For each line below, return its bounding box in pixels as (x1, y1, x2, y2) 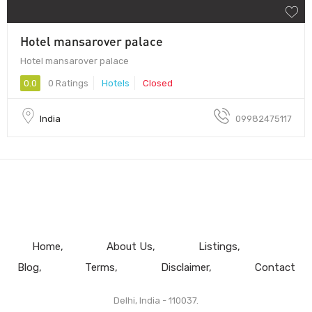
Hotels (102, 77, 130, 88)
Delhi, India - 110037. (114, 295, 198, 306)
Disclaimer (160, 260, 209, 274)
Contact (254, 260, 295, 274)
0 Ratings (46, 77, 88, 88)
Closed (143, 77, 173, 88)
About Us (106, 240, 153, 253)
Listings (198, 240, 237, 253)
